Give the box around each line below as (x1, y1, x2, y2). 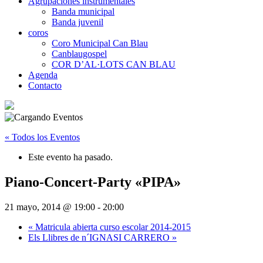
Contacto (28, 80, 62, 90)
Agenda (28, 69, 58, 80)
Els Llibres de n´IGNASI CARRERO (28, 232, 172, 242)
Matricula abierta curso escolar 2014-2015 (33, 221, 191, 232)
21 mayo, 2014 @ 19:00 (5, 201, 95, 212)
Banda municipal (52, 6, 114, 16)
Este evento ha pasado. (28, 151, 113, 162)
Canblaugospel (52, 48, 107, 59)
